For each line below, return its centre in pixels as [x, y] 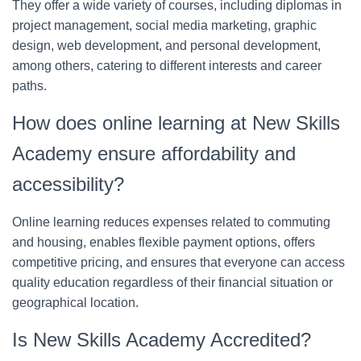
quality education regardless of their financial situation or [172, 283]
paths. [29, 86]
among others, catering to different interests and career [167, 66]
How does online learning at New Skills [176, 123]
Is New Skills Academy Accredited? [162, 340]
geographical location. [75, 303]
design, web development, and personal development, [166, 46]
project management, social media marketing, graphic [164, 26]
